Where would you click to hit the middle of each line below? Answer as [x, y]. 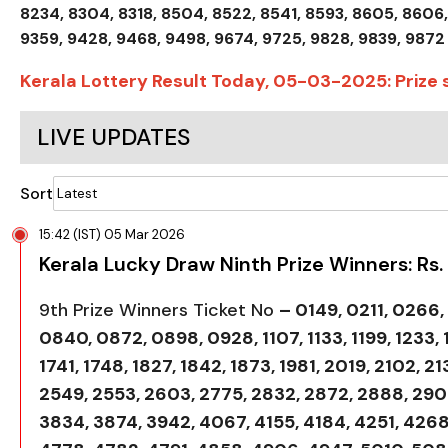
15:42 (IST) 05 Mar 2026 [112, 234]
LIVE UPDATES [113, 136]
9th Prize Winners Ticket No [159, 309]
